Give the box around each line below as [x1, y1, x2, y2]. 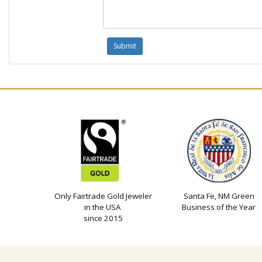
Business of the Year [182, 202, 256, 213]
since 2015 [83, 213, 123, 224]
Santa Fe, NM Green [183, 191, 254, 202]
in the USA [84, 202, 122, 213]
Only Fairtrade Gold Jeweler [54, 191, 152, 202]
